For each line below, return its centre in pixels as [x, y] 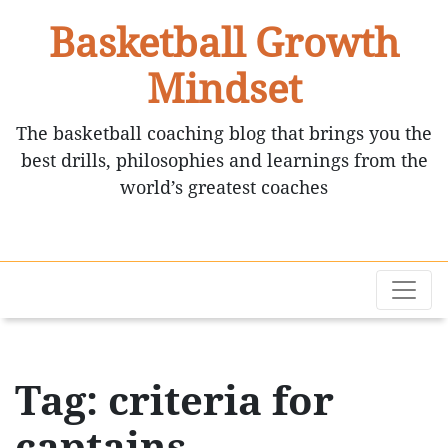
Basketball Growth [224, 43]
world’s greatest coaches [224, 187]
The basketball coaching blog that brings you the [224, 133]
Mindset [224, 89]
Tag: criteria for [174, 401]
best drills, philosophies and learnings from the [224, 160]
